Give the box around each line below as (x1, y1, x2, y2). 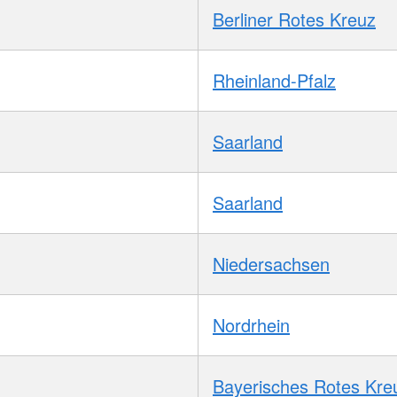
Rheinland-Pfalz (213, 67, 336, 94)
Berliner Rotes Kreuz (213, 6, 376, 33)
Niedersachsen (213, 251, 330, 277)
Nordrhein (213, 312, 290, 339)
